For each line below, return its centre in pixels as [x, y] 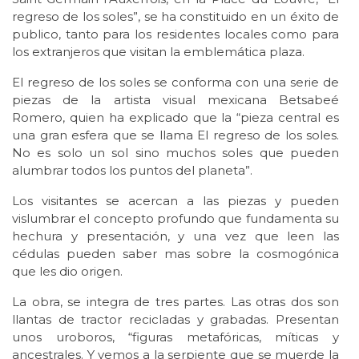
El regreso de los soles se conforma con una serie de [175, 83]
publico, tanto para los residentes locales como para [175, 34]
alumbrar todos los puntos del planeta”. [132, 171]
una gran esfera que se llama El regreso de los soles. [175, 135]
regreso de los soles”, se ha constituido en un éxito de [175, 17]
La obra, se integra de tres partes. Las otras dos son [175, 302]
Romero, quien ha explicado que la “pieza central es [175, 118]
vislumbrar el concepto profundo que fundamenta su [175, 219]
